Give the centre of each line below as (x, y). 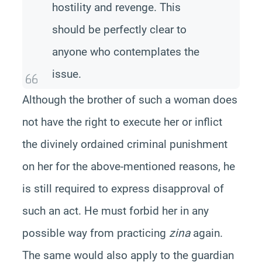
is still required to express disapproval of (123, 188)
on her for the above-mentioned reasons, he (128, 166)
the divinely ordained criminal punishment (125, 144)
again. (206, 233)
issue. (66, 74)
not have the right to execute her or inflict (122, 122)
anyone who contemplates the (125, 51)
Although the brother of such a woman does (130, 99)
